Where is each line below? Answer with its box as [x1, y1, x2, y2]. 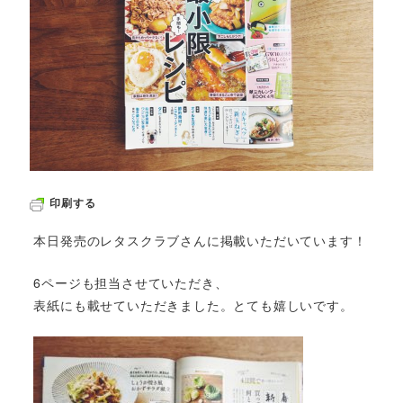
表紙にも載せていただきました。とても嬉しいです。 [33, 295, 354, 314]
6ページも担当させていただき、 [33, 273, 228, 291]
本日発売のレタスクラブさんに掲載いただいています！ [33, 230, 367, 249]
